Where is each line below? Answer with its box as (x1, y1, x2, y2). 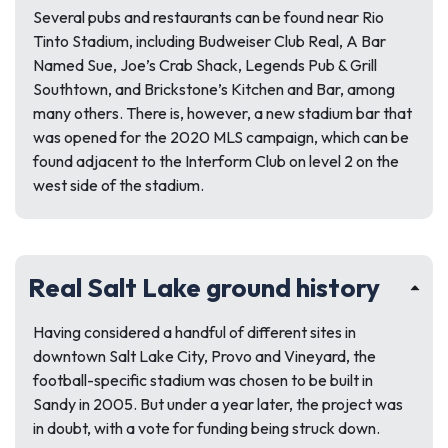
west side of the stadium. (33, 175, 204, 195)
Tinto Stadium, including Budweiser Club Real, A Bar (33, 31, 386, 51)
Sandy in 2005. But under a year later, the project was (33, 394, 403, 414)
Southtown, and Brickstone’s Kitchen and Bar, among (33, 79, 395, 99)
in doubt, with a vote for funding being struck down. (33, 418, 380, 438)
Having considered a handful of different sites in (33, 322, 356, 342)
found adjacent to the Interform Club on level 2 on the (33, 151, 399, 171)
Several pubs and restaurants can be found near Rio (33, 7, 384, 27)
